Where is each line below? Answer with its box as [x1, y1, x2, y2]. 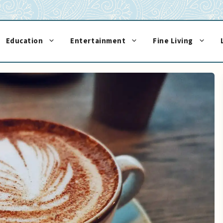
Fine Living [153, 35, 193, 46]
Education [5, 35, 43, 46]
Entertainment [70, 35, 126, 46]
